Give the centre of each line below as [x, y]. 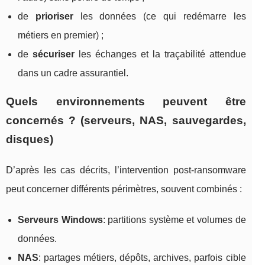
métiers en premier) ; [61, 35]
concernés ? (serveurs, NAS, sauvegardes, [126, 120]
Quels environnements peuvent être [126, 101]
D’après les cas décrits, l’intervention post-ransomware [126, 170]
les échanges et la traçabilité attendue [160, 54]
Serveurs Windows [60, 219]
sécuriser [53, 54]
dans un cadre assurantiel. [73, 73]
